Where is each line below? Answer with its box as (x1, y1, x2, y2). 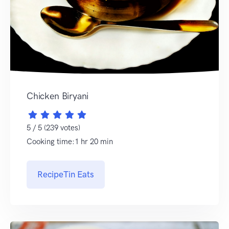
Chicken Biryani (27, 90, 89, 102)
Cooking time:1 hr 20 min (27, 137, 113, 147)
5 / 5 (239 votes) (27, 123, 80, 133)
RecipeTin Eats (37, 169, 94, 180)
